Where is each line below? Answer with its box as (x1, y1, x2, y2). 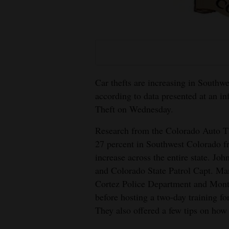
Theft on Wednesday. (95, 102, 173, 115)
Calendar (9, 173, 41, 185)
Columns (9, 91, 40, 103)
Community (9, 158, 50, 170)
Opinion (9, 32, 37, 43)
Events (9, 68, 32, 80)
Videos (9, 113, 32, 125)
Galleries (9, 136, 39, 148)
